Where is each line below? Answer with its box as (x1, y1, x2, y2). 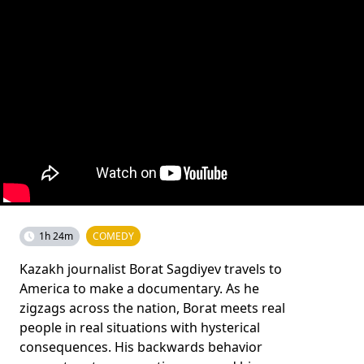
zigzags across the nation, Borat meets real (19, 298, 285, 317)
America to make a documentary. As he (19, 279, 259, 297)
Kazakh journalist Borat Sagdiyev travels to (19, 259, 282, 278)
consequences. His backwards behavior (19, 337, 262, 356)
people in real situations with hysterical (19, 318, 260, 336)
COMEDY (93, 228, 134, 243)
